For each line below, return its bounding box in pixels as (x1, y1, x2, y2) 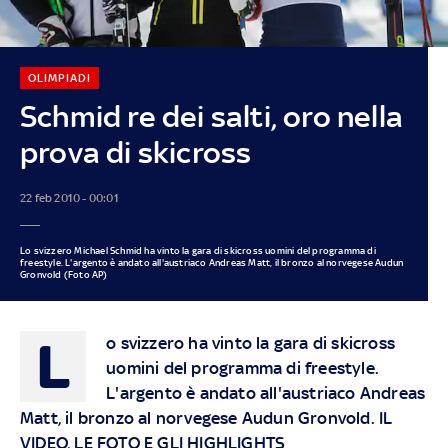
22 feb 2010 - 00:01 (19, 190, 119, 205)
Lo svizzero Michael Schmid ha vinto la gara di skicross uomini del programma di (19, 244, 376, 256)
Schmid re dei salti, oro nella (19, 98, 403, 134)
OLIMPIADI (27, 70, 91, 85)
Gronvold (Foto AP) (19, 268, 108, 280)
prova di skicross (19, 134, 252, 170)
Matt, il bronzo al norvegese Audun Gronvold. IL (19, 407, 393, 428)
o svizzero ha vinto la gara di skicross (106, 332, 395, 353)
